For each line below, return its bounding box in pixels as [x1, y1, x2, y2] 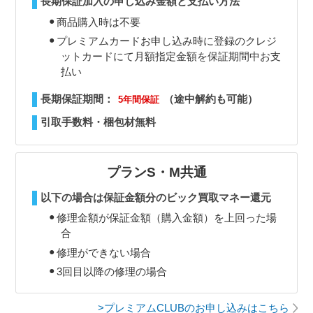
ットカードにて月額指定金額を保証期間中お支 [60, 50, 281, 63]
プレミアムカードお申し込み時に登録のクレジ [56, 35, 277, 48]
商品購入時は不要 [56, 15, 140, 28]
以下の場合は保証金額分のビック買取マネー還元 [40, 191, 271, 203]
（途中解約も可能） [163, 92, 259, 105]
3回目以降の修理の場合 [56, 265, 167, 278]
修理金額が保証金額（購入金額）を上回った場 [56, 212, 277, 224]
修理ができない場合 [56, 246, 151, 259]
